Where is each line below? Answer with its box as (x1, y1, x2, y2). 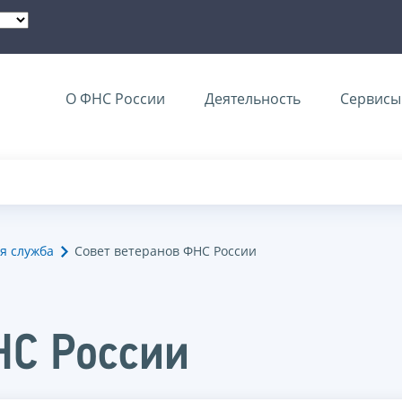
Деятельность (205, 89, 301, 109)
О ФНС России (66, 89, 165, 109)
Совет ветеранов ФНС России (74, 242, 257, 260)
